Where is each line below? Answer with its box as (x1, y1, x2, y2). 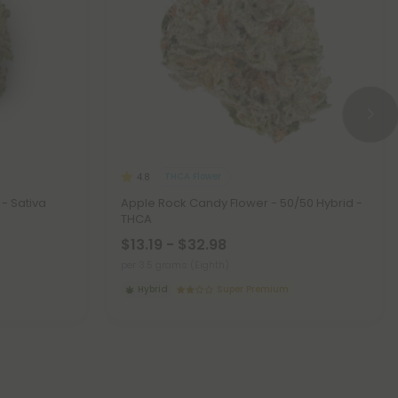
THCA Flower (164, 170, 221, 184)
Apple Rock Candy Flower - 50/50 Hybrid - (121, 194, 362, 211)
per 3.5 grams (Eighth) (121, 257, 229, 272)
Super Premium (217, 282, 290, 296)
